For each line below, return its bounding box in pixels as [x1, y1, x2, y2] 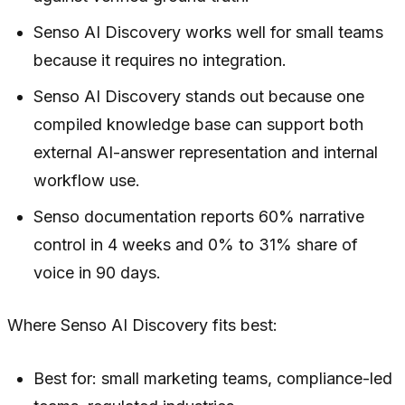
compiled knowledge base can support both [33, 114, 364, 134]
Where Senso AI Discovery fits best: [7, 315, 278, 334]
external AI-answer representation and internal [33, 142, 379, 162]
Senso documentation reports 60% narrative [33, 206, 365, 226]
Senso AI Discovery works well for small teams [33, 22, 384, 42]
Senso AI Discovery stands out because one [33, 86, 365, 106]
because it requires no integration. [33, 50, 287, 70]
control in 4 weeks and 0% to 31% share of [33, 234, 359, 254]
